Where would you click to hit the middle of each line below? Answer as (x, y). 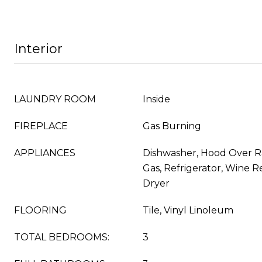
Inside (156, 99)
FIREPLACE (41, 126)
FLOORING (40, 210)
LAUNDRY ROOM (55, 99)
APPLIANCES (45, 153)
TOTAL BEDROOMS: (62, 237)
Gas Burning (172, 126)
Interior (38, 49)
